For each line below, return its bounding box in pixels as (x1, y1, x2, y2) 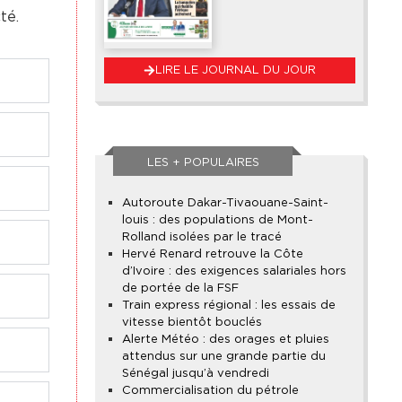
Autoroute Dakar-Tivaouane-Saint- (122, 196, 328, 210)
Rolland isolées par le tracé (122, 230, 282, 244)
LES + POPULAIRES (146, 155, 259, 170)
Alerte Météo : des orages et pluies (122, 332, 329, 346)
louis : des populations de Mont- (122, 213, 313, 227)
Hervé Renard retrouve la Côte (122, 247, 303, 261)
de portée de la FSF (122, 281, 239, 295)
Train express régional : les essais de (122, 298, 336, 312)
